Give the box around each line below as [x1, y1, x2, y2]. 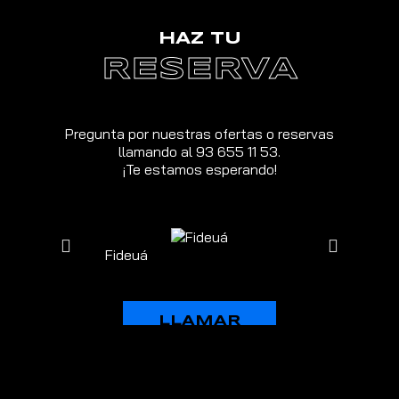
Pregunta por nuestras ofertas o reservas [65, 124, 334, 142]
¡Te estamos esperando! [122, 159, 277, 178]
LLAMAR [159, 313, 240, 328]
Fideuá [105, 245, 148, 264]
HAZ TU [158, 30, 241, 47]
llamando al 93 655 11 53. [118, 142, 281, 160]
